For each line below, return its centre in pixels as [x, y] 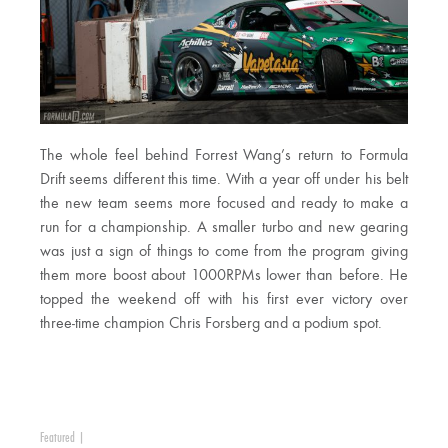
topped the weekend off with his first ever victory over [224, 300]
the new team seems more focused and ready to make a [224, 204]
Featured [57, 438]
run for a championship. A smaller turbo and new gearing [224, 228]
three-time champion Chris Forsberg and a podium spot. [211, 324]
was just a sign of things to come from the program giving [224, 252]
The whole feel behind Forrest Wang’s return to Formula [224, 156]
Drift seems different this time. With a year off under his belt [224, 180]
